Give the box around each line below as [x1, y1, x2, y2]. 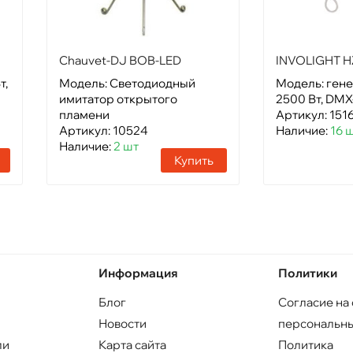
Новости [98, 316, 147, 331]
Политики [278, 266, 337, 281]
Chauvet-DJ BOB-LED [59, 52, 181, 68]
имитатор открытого [59, 91, 177, 106]
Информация [98, 266, 178, 281]
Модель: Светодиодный [59, 75, 195, 91]
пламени [59, 106, 110, 122]
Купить [174, 152, 214, 168]
